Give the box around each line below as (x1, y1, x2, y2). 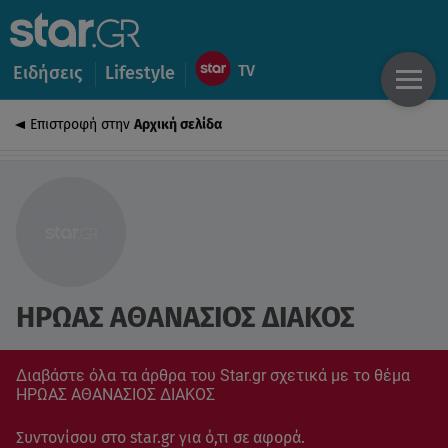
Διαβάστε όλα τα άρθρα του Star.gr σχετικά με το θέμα (16, 366, 410, 385)
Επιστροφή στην (30, 116, 134, 133)
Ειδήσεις (13, 62, 83, 84)
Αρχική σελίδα (134, 116, 222, 133)
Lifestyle (104, 62, 175, 84)
